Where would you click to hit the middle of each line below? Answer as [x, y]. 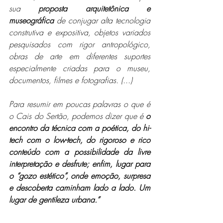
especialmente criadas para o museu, [80, 68]
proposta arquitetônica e [95, 8]
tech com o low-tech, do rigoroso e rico [80, 140]
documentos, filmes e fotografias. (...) [71, 80]
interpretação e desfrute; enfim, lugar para [80, 164]
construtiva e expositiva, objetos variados [80, 32]
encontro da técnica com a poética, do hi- [80, 128]
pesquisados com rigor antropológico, [80, 44]
